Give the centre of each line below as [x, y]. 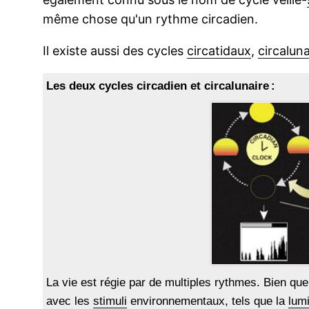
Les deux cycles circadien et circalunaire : [161, 86]
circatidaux [219, 51]
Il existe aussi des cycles [115, 51]
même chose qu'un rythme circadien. [150, 19]
